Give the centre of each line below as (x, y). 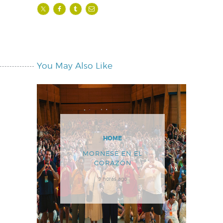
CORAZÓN (112, 163)
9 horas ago (112, 179)
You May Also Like (75, 66)
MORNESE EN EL (112, 154)
